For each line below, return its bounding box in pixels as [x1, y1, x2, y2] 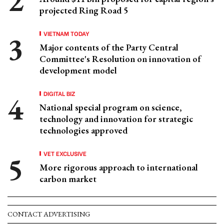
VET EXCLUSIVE [43, 149, 86, 157]
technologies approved [39, 124, 127, 136]
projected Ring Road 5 [39, 4, 128, 16]
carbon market [39, 173, 96, 184]
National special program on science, [39, 101, 182, 113]
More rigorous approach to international [39, 161, 198, 173]
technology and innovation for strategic [39, 113, 193, 124]
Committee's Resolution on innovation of [39, 53, 201, 64]
